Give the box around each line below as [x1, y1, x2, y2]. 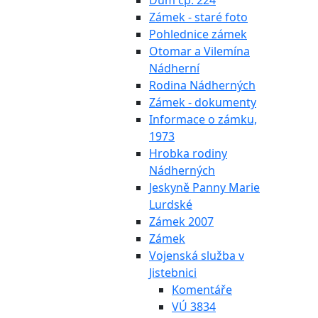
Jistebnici [149, 265, 197, 280]
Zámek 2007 [149, 214, 214, 229]
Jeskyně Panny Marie [149, 180, 260, 195]
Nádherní [149, 60, 199, 76]
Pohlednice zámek [149, 26, 247, 42]
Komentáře [172, 282, 232, 297]
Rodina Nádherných [149, 77, 256, 93]
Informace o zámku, [149, 111, 257, 127]
